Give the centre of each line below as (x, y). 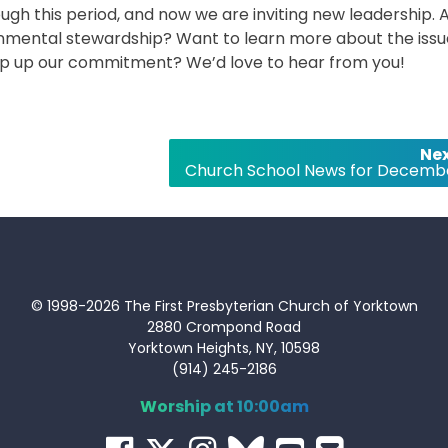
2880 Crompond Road (224, 326)
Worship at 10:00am (224, 406)
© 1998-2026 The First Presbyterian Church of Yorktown (224, 305)
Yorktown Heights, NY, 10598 (224, 347)
